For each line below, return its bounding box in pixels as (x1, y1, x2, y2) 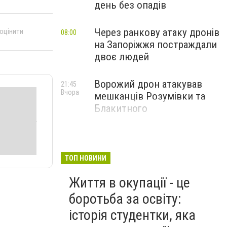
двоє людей (94, 51, 149, 63)
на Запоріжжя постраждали (94, 39, 217, 51)
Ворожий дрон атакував (94, 78, 202, 90)
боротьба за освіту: (69, 191, 181, 207)
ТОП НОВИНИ (65, 154, 106, 162)
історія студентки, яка (69, 207, 196, 223)
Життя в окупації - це (69, 174, 190, 191)
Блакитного (94, 102, 147, 115)
